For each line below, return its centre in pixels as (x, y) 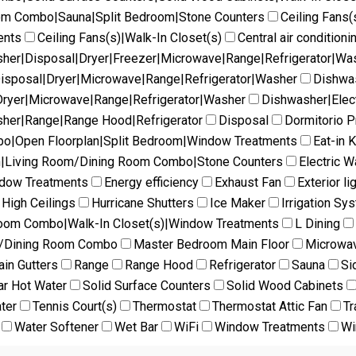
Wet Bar (136, 327)
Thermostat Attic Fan (270, 306)
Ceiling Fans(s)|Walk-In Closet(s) (130, 37)
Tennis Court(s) (75, 306)
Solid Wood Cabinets (285, 285)
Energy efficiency (151, 182)
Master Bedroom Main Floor (211, 244)
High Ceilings (39, 203)
